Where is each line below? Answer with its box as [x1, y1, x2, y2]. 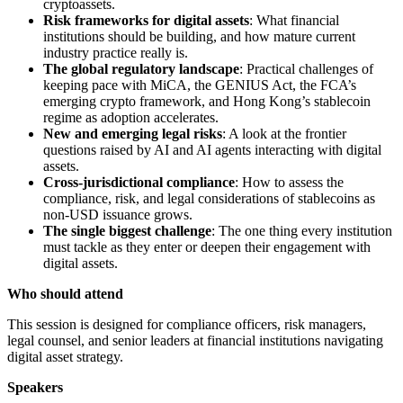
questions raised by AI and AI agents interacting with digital [43, 141, 381, 157]
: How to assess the [235, 174, 344, 190]
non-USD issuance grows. [43, 206, 193, 222]
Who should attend [7, 285, 123, 301]
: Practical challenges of [239, 60, 373, 76]
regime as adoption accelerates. [43, 109, 219, 125]
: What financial [249, 12, 339, 28]
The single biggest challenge [43, 222, 211, 238]
